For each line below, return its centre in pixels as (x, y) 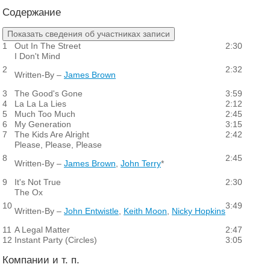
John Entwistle (91, 211)
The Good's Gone (49, 93)
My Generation (43, 124)
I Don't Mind (37, 56)
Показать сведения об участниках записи (89, 33)
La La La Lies (40, 103)
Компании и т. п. (41, 260)
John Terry (141, 163)
